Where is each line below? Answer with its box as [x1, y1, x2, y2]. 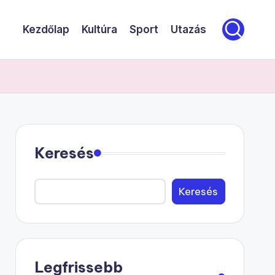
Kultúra [82, 23, 117, 36]
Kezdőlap [23, 23, 69, 36]
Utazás [171, 23, 206, 36]
